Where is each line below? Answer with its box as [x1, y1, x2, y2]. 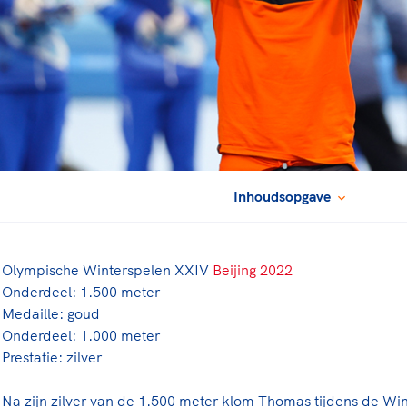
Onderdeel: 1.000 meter [2, 325, 160, 344]
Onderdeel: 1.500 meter [2, 282, 160, 301]
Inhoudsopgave [233, 186, 335, 205]
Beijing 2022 [213, 260, 293, 279]
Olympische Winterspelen [2, 260, 174, 279]
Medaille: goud [2, 303, 100, 323]
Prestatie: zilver [2, 347, 102, 366]
